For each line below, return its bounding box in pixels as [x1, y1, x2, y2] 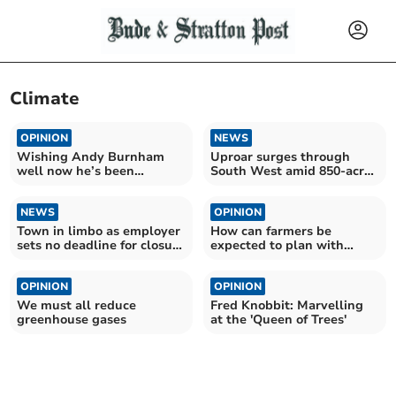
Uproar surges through [210, 148, 350, 165]
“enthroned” [17, 176, 94, 194]
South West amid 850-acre [210, 162, 371, 179]
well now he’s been [17, 162, 135, 179]
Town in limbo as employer [17, 222, 181, 240]
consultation [17, 250, 94, 268]
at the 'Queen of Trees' [210, 310, 346, 328]
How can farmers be [210, 222, 331, 240]
